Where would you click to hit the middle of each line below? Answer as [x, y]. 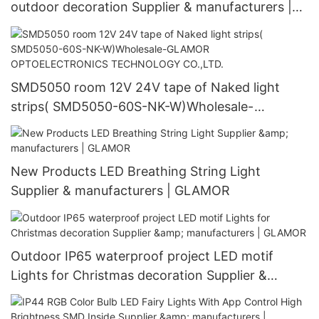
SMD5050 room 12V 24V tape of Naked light [42, 87]
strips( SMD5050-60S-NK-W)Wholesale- [132, 106]
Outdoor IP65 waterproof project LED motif [142, 256]
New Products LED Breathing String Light [136, 172]
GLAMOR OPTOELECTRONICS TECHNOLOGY [149, 125]
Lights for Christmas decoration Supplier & [139, 275]
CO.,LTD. [37, 145]
